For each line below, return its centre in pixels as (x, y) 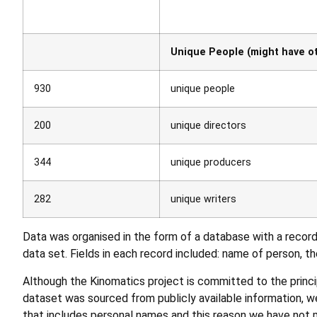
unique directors (208, 126)
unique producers (211, 163)
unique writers (203, 200)
